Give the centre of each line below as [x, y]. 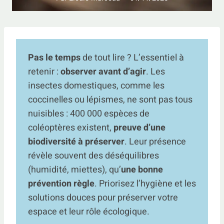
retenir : [44, 72]
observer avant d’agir [103, 72]
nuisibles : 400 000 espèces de [89, 114]
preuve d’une [139, 128]
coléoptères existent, [71, 128]
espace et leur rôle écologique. [89, 212]
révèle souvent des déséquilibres [93, 156]
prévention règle [61, 184]
